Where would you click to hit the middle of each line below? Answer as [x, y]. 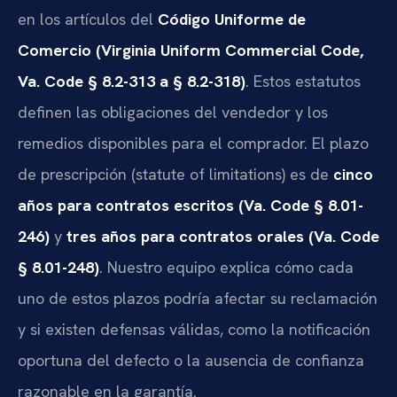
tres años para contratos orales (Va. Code [223, 237]
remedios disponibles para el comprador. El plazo [193, 144]
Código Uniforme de [232, 19]
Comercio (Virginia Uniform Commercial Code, [191, 51]
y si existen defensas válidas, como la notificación [194, 330]
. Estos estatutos [303, 82]
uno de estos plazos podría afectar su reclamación [198, 299]
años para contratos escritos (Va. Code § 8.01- [191, 206]
